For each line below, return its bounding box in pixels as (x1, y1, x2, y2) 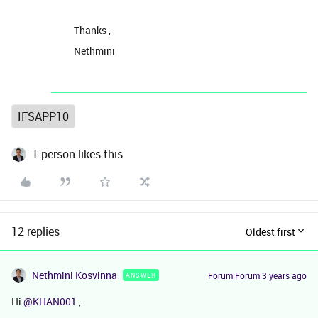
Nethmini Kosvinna (32, 268, 117, 282)
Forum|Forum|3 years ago (208, 270, 307, 281)
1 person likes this (32, 146, 123, 162)
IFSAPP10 (18, 109, 69, 124)
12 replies (11, 224, 60, 239)
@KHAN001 (23, 295, 77, 308)
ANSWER (126, 270, 156, 280)
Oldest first (246, 224, 295, 238)
